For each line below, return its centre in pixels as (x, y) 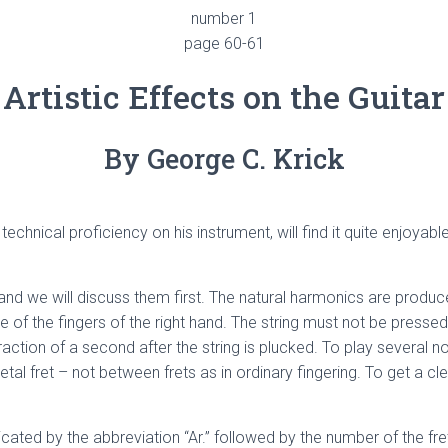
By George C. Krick (224, 158)
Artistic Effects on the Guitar (224, 96)
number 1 (224, 18)
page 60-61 (224, 43)
